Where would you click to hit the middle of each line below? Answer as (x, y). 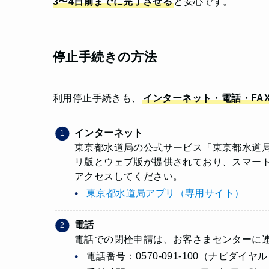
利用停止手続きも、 (97, 98)
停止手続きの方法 (105, 56)
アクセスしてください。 (129, 177)
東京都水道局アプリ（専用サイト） (165, 193)
